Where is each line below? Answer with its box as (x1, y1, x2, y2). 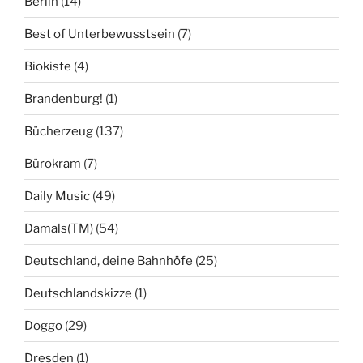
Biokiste (24, 58, 71, 74)
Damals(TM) (24, 220, 93, 236)
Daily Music (24, 188, 90, 203)
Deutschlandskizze (24, 285, 132, 301)
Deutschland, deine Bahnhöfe (24, 253, 193, 268)
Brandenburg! (24, 91, 103, 106)
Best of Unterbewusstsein (24, 26, 175, 41)
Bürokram (24, 156, 81, 171)
